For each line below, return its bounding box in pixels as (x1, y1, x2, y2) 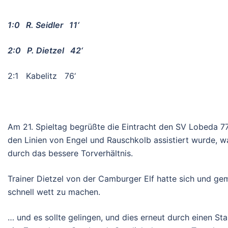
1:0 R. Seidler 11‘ (8, 19, 79, 30)
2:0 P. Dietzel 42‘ (8, 45, 83, 55)
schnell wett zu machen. (8, 186, 100, 197)
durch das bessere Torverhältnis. (8, 148, 133, 158)
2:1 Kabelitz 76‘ (8, 70, 76, 81)
